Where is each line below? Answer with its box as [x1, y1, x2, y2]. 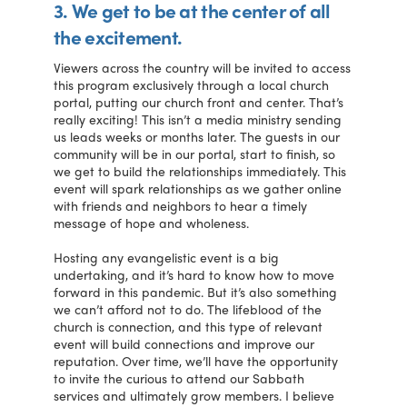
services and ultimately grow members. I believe [54, 385, 335, 404]
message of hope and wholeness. [54, 213, 250, 233]
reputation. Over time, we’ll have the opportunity [54, 351, 339, 370]
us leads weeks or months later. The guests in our [54, 127, 341, 146]
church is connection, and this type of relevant [54, 316, 323, 335]
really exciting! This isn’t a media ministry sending [54, 110, 342, 129]
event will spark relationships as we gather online [54, 179, 342, 198]
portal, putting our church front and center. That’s [54, 93, 344, 112]
